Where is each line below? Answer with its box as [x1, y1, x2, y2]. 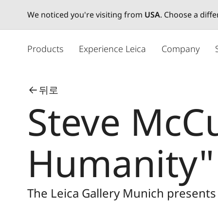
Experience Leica [79, 42, 146, 54]
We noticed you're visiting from [27, 9, 145, 20]
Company [162, 42, 200, 54]
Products [27, 42, 63, 54]
